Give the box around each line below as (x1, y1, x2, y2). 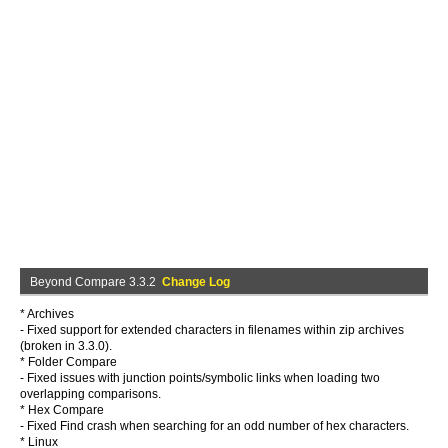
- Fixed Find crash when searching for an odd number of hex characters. (20, 419, 409, 433)
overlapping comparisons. (20, 387, 161, 401)
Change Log (162, 275, 230, 289)
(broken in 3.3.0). (20, 339, 112, 353)
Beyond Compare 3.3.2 (30, 275, 162, 289)
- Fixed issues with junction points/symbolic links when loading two (20, 371, 380, 385)
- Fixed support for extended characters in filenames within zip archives (20, 323, 404, 337)
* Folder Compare (20, 355, 117, 369)
